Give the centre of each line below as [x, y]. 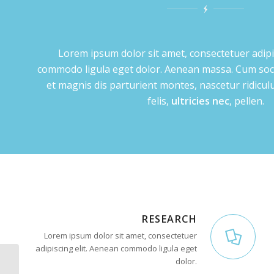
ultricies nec [200, 101]
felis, [159, 101]
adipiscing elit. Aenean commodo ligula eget [116, 248]
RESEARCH [169, 219]
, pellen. [246, 101]
